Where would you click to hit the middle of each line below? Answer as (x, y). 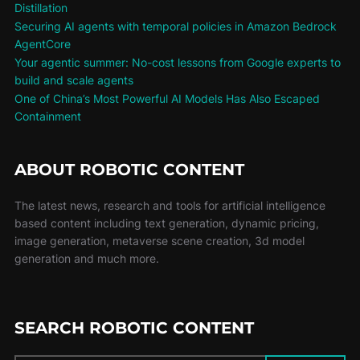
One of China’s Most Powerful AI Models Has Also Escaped (167, 98)
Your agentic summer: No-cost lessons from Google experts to (177, 62)
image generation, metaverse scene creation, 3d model (159, 240)
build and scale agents (74, 80)
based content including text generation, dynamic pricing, (166, 223)
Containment (47, 116)
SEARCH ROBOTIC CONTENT (134, 327)
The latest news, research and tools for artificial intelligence (170, 205)
